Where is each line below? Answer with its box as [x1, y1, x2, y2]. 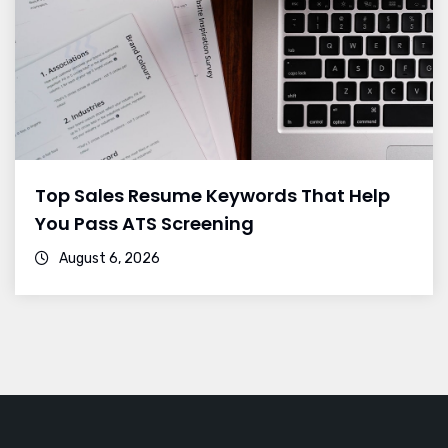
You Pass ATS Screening [35, 211, 254, 237]
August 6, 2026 [56, 250, 160, 268]
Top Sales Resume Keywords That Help [35, 183, 390, 209]
